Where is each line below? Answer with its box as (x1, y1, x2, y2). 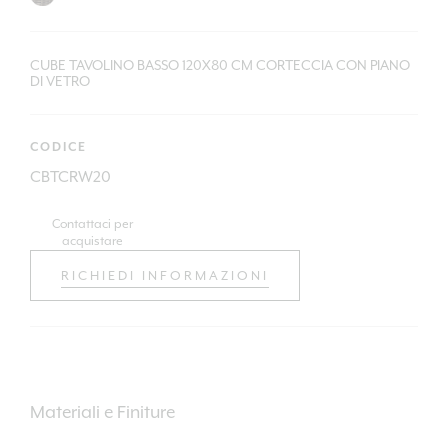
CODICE (29, 140, 87, 156)
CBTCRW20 (29, 168, 111, 187)
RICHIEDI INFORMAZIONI (60, 268, 269, 284)
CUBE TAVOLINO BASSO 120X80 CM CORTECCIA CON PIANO (29, 57, 410, 74)
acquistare (61, 234, 123, 249)
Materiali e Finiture (29, 402, 175, 423)
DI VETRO (29, 73, 90, 90)
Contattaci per (51, 217, 133, 232)
